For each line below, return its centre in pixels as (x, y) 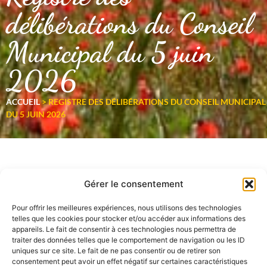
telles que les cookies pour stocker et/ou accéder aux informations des (129, 218)
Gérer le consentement (133, 184)
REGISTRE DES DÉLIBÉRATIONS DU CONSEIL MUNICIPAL (157, 102)
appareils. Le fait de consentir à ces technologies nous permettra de (124, 229)
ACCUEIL (23, 102)
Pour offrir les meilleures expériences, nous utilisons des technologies (127, 208)
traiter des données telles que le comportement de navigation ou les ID (128, 240)
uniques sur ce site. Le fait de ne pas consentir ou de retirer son (116, 251)
